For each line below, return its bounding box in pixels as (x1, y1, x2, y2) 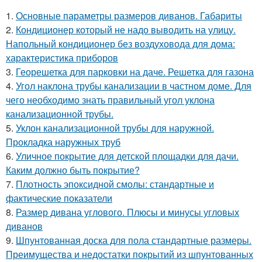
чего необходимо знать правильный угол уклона (6, 93, 215, 106)
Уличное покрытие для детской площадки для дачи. (16, 149, 239, 163)
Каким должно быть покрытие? (6, 163, 140, 177)
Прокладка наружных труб (6, 135, 120, 149)
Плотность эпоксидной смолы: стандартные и (16, 177, 214, 191)
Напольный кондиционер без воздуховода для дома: (6, 37, 235, 50)
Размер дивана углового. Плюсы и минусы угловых (16, 205, 239, 219)
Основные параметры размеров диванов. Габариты (16, 9, 242, 22)
